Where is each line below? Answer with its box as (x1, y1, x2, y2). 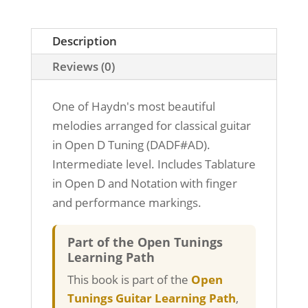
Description (52, 33, 117, 49)
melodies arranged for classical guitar (52, 118, 251, 134)
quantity (30, 89, 74, 106)
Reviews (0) (52, 58, 115, 75)
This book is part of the (67, 272, 191, 288)
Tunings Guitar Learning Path (67, 290, 236, 307)
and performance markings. (52, 195, 201, 211)
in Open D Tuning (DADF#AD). (52, 137, 210, 153)
